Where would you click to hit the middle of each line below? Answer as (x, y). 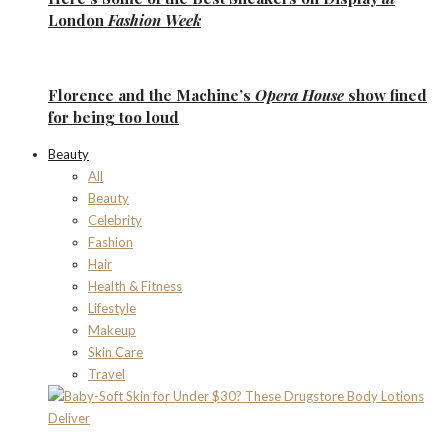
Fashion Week (154, 20)
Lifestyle (112, 307)
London (78, 20)
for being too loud (113, 116)
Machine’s (213, 94)
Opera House (299, 94)
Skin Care (115, 351)
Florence (81, 94)
